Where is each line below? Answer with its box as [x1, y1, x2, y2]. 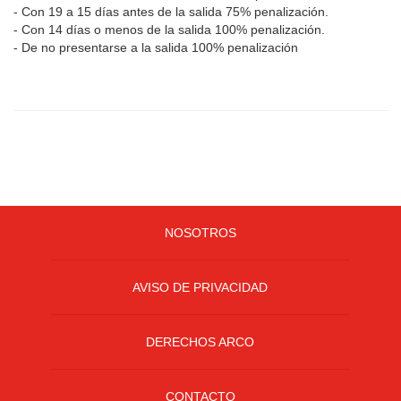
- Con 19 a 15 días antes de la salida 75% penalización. [13, 4, 332, 19]
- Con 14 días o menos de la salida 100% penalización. [13, 21, 325, 37]
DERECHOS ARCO [146, 334, 255, 349]
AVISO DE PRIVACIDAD [132, 279, 269, 294]
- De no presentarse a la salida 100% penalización [13, 39, 298, 55]
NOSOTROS [164, 225, 236, 240]
